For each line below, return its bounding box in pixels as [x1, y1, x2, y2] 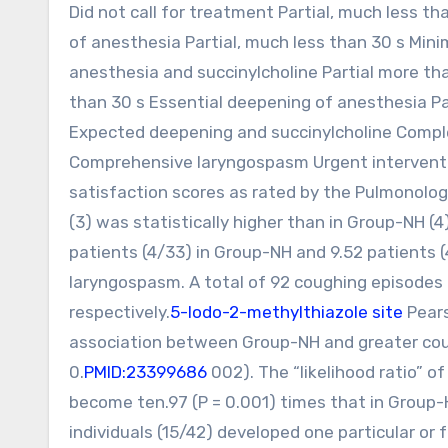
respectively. [69, 302, 170, 322]
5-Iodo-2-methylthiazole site [170, 302, 403, 322]
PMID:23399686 [84, 362, 207, 382]
